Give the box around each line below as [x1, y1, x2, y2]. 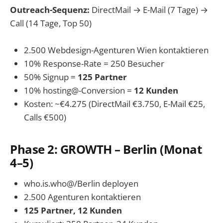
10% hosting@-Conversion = [24, 85, 134, 97]
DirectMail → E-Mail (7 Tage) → [90, 3, 208, 15]
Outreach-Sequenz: [10, 3, 90, 15]
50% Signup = [24, 71, 78, 83]
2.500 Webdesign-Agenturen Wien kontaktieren [24, 44, 209, 56]
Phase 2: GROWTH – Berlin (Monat [10, 141, 202, 158]
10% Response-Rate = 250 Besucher [24, 58, 164, 70]
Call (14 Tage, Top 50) [10, 17, 92, 29]
